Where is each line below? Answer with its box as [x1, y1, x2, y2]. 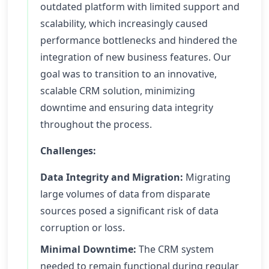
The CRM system [136, 243, 214, 256]
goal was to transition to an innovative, [40, 67, 217, 80]
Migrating [183, 171, 231, 184]
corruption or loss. [40, 221, 125, 234]
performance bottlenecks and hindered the [40, 34, 237, 47]
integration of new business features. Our [40, 50, 231, 64]
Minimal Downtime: [40, 243, 136, 256]
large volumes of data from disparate [40, 187, 210, 201]
